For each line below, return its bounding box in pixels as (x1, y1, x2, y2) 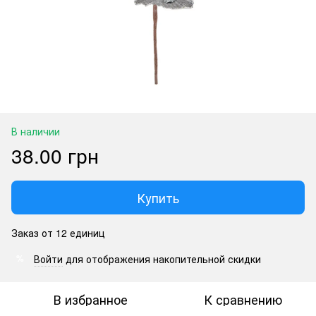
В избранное (53, 289, 128, 308)
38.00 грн (11, 140, 99, 169)
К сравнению (203, 289, 282, 308)
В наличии (11, 123, 60, 138)
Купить (137, 188, 179, 207)
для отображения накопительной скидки (63, 251, 261, 266)
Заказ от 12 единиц (11, 225, 105, 240)
